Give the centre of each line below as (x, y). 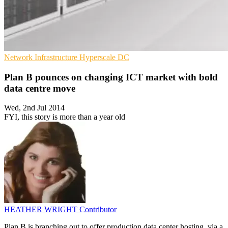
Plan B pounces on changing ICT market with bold (111, 77)
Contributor (98, 210)
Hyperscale (98, 57)
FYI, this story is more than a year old (65, 117)
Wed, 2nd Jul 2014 (34, 108)
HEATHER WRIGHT (42, 210)
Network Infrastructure (42, 57)
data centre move (40, 88)
